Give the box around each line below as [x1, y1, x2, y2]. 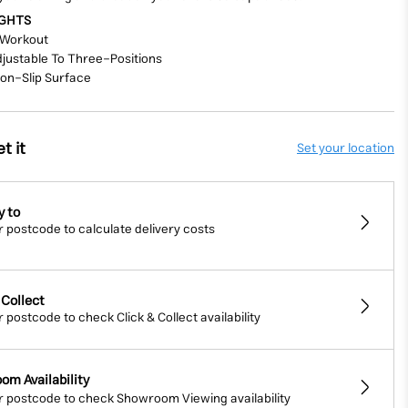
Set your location [296, 138, 394, 160]
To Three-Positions [51, 48, 163, 71]
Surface [45, 67, 92, 90]
